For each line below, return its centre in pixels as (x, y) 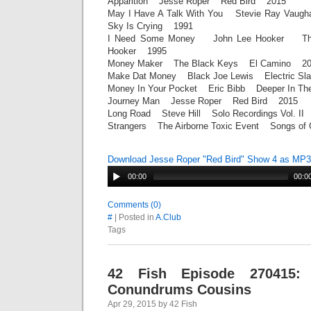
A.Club (168, 217)
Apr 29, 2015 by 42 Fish (152, 304)
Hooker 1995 (137, 51)
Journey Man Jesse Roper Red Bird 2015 (203, 101)
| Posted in (134, 217)
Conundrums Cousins (179, 289)
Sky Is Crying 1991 (150, 26)
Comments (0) (134, 205)
